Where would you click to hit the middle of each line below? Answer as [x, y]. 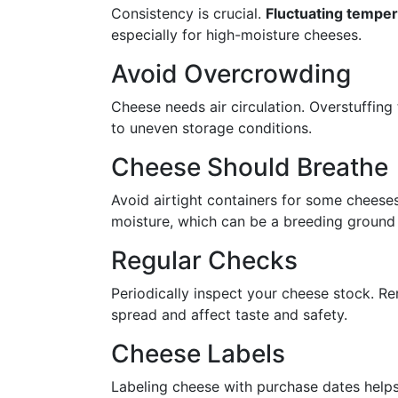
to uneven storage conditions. [211, 128]
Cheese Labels [198, 354]
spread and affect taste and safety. [229, 314]
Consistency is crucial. [188, 13]
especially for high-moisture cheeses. [236, 35]
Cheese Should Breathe [250, 167]
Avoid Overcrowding [231, 74]
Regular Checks [204, 260]
